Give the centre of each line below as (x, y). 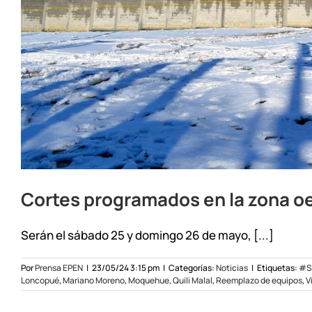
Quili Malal (193, 280)
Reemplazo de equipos (259, 280)
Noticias (232, 267)
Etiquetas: (278, 267)
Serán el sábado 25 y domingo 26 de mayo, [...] (147, 235)
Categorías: (192, 267)
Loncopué (40, 280)
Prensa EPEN (59, 267)
